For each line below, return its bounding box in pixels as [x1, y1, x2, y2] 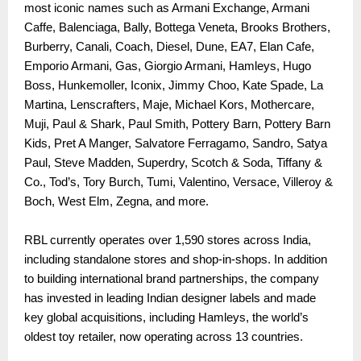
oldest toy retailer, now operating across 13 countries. [24, 330, 303, 344]
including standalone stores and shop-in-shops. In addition [24, 253, 327, 267]
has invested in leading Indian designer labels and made [24, 292, 316, 305]
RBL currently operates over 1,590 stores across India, [24, 234, 311, 247]
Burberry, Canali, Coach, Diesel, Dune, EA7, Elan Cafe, [24, 40, 314, 54]
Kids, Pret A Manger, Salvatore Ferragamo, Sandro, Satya [24, 137, 327, 151]
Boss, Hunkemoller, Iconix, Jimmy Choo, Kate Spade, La [24, 79, 323, 93]
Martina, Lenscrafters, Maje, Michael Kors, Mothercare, [24, 98, 314, 112]
